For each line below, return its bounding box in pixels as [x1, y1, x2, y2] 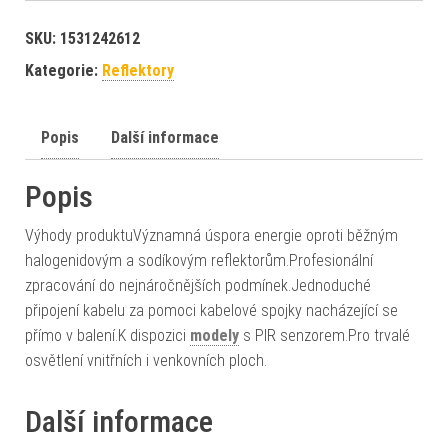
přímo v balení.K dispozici [25, 326, 190, 345]
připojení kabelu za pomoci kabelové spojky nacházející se [25, 301, 398, 320]
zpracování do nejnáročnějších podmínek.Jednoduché [25, 276, 371, 295]
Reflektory [102, 61, 174, 80]
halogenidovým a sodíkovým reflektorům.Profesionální [25, 251, 373, 270]
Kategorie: [25, 61, 102, 80]
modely [190, 326, 239, 345]
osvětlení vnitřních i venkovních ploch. [25, 351, 267, 370]
